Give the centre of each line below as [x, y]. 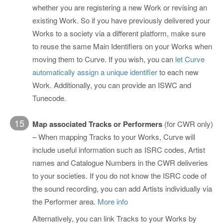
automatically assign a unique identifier [95, 72]
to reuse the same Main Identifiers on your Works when [122, 46]
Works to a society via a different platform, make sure [119, 33]
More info [113, 201]
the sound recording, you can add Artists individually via [122, 188]
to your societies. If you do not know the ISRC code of [119, 175]
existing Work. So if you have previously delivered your [121, 20]
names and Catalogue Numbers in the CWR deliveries [120, 162]
